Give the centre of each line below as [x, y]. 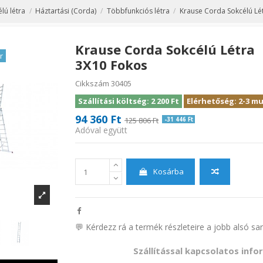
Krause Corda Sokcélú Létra [165, 49]
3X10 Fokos [111, 64]
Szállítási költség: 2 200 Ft [128, 101]
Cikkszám [92, 84]
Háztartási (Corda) [66, 11]
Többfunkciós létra [138, 11]
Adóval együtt [101, 130]
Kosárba [168, 172]
